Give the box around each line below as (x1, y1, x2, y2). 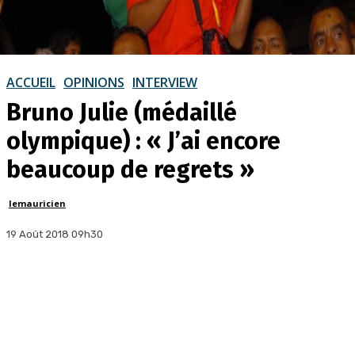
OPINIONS (63, 73, 124, 91)
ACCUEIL (6, 73, 55, 91)
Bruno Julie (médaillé (6, 97, 237, 127)
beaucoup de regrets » (6, 155, 254, 184)
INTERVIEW (132, 73, 197, 91)
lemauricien (9, 197, 66, 209)
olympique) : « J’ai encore (6, 126, 281, 155)
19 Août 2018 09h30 (6, 227, 103, 240)
